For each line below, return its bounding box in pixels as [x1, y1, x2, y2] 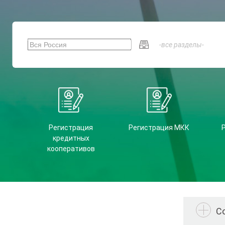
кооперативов [47, 145, 95, 153]
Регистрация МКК [129, 124, 189, 132]
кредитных [52, 134, 89, 142]
